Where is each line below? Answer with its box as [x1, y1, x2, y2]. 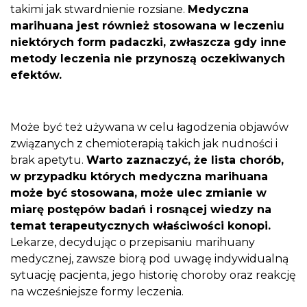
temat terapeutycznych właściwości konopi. [10, 219, 271, 233]
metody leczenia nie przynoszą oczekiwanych [10, 51, 285, 65]
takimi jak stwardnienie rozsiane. [10, 2, 188, 16]
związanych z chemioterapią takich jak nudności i [10, 137, 278, 151]
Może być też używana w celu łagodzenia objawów [10, 121, 288, 134]
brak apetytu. [10, 153, 86, 167]
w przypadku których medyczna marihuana [10, 170, 268, 184]
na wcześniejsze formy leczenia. [10, 285, 184, 299]
